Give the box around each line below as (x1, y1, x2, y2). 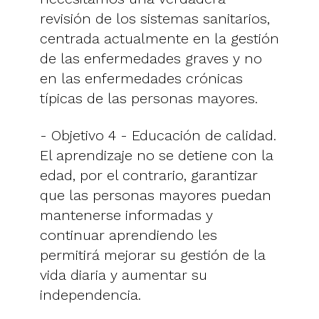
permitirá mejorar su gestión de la (40, 246, 266, 263)
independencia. (40, 286, 141, 303)
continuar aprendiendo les (40, 226, 217, 244)
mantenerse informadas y (40, 206, 213, 224)
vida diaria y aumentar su (40, 266, 207, 283)
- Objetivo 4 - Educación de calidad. (40, 126, 276, 144)
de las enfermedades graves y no (40, 49, 262, 67)
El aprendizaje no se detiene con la (40, 146, 273, 164)
